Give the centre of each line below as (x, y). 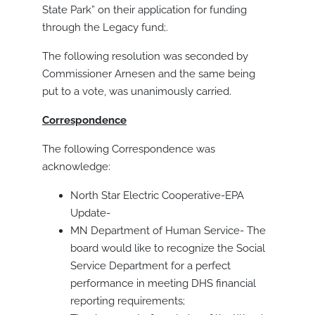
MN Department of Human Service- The (168, 231)
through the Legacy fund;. (105, 28)
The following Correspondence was (129, 149)
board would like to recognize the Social (168, 249)
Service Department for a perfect (150, 266)
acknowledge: (76, 167)
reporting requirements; (128, 301)
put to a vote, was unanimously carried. (137, 92)
